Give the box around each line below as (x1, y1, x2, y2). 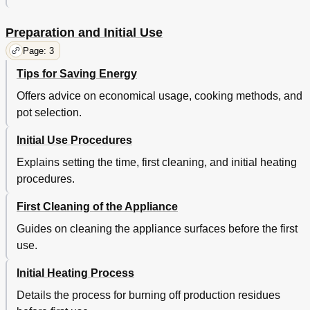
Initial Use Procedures (17, 134, 132, 147)
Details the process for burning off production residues (17, 289, 280, 302)
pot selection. (17, 107, 82, 119)
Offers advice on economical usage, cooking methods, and (17, 90, 302, 102)
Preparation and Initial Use (6, 26, 163, 40)
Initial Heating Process (17, 267, 134, 280)
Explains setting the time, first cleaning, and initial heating (17, 156, 297, 169)
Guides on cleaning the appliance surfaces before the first (17, 223, 298, 235)
